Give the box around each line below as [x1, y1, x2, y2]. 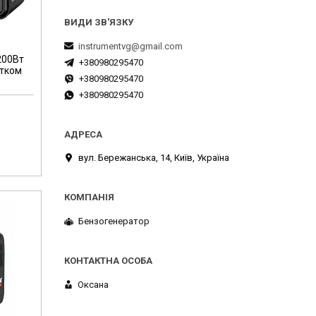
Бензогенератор [78, 215, 150, 226]
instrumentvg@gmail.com [78, 40, 183, 51]
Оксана [78, 279, 109, 290]
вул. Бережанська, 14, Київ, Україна [78, 152, 229, 164]
